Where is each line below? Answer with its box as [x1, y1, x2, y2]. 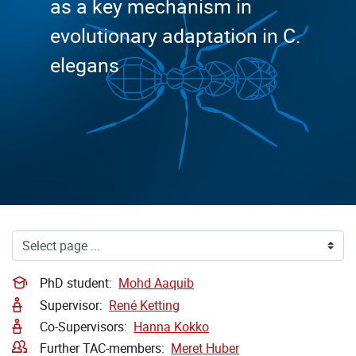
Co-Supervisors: [40, 317, 134, 335]
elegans [50, 51, 119, 79]
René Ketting [109, 296, 180, 314]
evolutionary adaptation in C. [50, 21, 301, 49]
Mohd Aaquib [118, 274, 195, 292]
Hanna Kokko [133, 317, 210, 335]
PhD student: [40, 274, 119, 292]
